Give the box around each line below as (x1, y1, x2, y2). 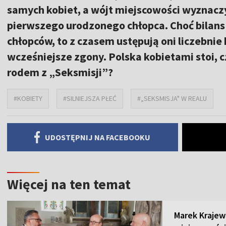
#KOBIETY (14, 93, 42, 103)
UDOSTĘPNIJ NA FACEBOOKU (45, 132, 151, 142)
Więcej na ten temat (7, 175, 131, 193)
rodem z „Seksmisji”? (7, 65, 113, 79)
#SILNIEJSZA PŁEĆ (63, 93, 117, 103)
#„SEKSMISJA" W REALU (137, 93, 207, 103)
